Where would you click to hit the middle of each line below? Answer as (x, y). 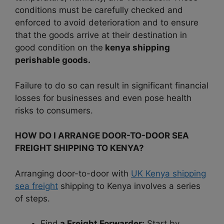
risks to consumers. (54, 110)
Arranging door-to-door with (73, 173)
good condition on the (59, 48)
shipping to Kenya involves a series (129, 186)
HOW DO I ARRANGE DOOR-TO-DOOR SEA (102, 136)
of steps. (32, 198)
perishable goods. (53, 60)
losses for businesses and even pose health (103, 98)
